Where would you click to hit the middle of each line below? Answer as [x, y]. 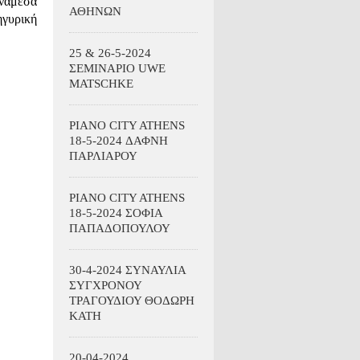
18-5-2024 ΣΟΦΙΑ [116, 213]
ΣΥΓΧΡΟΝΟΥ [106, 285]
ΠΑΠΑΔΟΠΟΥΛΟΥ [120, 228]
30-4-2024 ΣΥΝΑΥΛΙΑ [128, 270]
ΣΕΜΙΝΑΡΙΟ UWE [117, 68]
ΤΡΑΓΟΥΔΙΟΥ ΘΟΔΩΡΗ [132, 301]
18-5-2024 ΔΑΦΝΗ [119, 141]
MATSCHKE [101, 84]
